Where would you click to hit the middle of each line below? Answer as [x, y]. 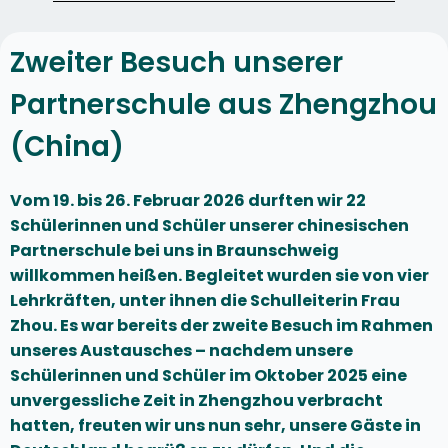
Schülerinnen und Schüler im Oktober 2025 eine [208, 376]
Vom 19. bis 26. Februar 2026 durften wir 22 [188, 201]
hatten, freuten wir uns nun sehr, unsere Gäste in [215, 426]
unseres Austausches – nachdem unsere [181, 351]
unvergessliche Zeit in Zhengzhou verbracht [196, 401]
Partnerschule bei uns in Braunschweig [174, 251]
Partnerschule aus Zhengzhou [223, 105]
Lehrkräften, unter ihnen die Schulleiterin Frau [205, 301]
